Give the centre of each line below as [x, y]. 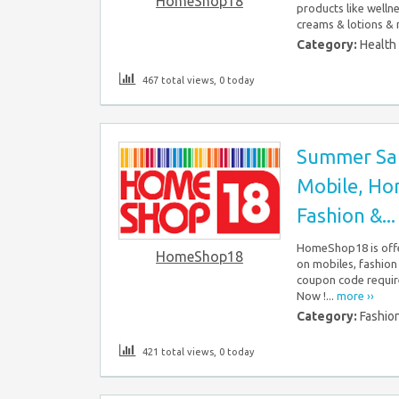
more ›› [355, 296]
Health [378, 45]
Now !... [317, 296]
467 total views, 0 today [197, 81]
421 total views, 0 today [197, 352]
